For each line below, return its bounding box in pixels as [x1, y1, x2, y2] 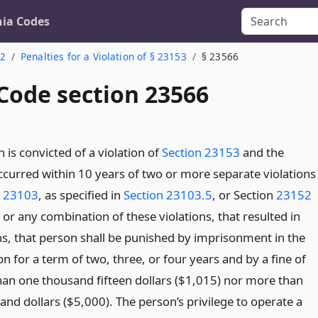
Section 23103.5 [123, 187, 212, 203]
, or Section [212, 187, 276, 203]
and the [239, 144, 284, 160]
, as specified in [38, 187, 124, 203]
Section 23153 [161, 144, 240, 160]
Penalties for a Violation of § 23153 [20, 50, 187, 63]
